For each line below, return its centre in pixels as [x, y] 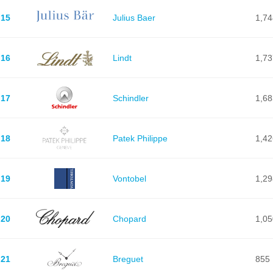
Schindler [130, 98]
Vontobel [129, 178]
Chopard [129, 218]
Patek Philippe [140, 138]
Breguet [128, 259]
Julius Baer [134, 17]
